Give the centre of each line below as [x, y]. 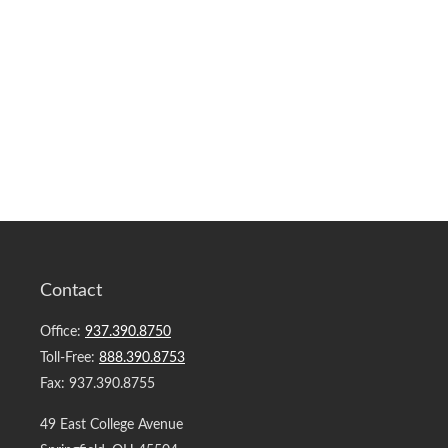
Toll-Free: [69, 358]
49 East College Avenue [111, 425]
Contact [71, 291]
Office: [62, 332]
